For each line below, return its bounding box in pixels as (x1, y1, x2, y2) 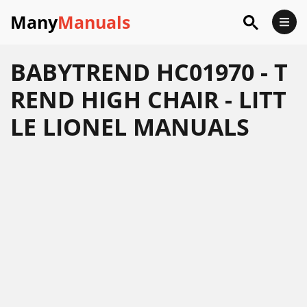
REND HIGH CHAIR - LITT (10, 84, 286, 115)
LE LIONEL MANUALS (10, 111, 249, 143)
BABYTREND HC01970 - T (10, 56, 288, 88)
